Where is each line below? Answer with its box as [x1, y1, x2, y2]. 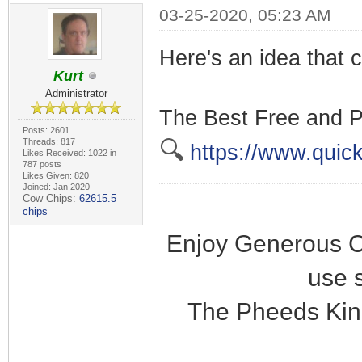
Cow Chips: [22, 192, 79, 204]
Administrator [44, 87, 107, 99]
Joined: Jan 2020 [22, 182, 90, 192]
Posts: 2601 [22, 125, 69, 135]
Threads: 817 [22, 137, 75, 146]
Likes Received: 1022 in [22, 148, 116, 158]
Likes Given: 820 [22, 170, 89, 180]
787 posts [22, 159, 61, 169]
